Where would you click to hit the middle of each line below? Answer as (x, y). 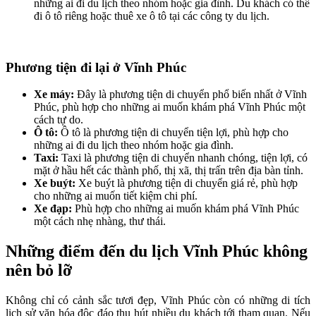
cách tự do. (59, 120)
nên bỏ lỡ (39, 271)
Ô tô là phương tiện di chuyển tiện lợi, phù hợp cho (175, 133)
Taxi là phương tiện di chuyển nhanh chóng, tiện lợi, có (184, 158)
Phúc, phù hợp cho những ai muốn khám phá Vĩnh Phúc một (170, 107)
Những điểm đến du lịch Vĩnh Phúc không (157, 251)
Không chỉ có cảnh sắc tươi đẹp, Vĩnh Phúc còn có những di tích (158, 300)
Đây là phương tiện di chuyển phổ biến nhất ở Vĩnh (192, 95)
